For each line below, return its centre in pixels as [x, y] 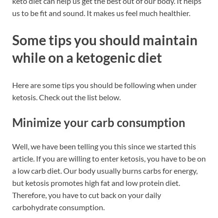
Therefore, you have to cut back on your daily [87, 195]
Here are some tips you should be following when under [104, 85]
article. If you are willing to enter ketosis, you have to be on [109, 159]
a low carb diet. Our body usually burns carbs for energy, [105, 171]
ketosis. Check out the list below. [66, 97]
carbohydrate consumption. [58, 207]
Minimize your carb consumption [99, 122]
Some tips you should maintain [105, 40]
